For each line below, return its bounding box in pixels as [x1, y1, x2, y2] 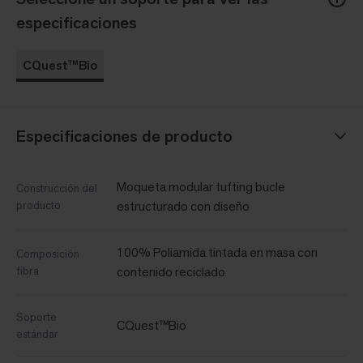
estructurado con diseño [117, 197, 250, 215]
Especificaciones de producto [16, 125, 233, 147]
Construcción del [16, 180, 97, 195]
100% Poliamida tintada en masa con [117, 243, 318, 261]
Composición [16, 246, 79, 261]
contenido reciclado [117, 263, 225, 280]
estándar [16, 326, 58, 341]
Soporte [16, 309, 57, 324]
